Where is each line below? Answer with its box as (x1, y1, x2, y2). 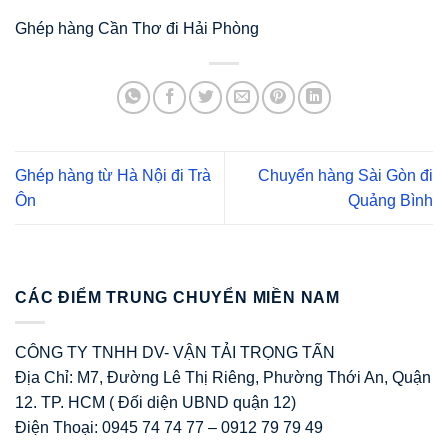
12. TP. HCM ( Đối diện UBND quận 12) (15, 393, 296, 411)
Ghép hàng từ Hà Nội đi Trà (15, 166, 211, 184)
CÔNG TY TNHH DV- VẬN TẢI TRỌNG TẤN (15, 343, 335, 361)
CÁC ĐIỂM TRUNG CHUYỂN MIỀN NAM (15, 289, 340, 307)
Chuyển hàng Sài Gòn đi (258, 166, 433, 184)
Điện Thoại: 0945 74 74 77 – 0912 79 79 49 (15, 418, 323, 436)
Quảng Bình (348, 191, 433, 209)
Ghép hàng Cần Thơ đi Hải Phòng (15, 19, 259, 37)
